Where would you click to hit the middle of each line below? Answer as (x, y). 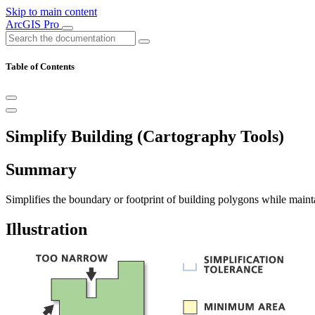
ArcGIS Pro (34, 24)
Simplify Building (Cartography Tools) (145, 137)
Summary (41, 170)
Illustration (46, 229)
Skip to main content (51, 12)
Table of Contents (40, 67)
